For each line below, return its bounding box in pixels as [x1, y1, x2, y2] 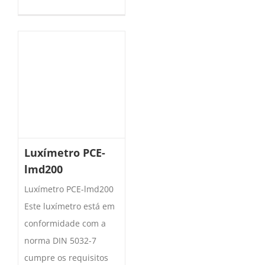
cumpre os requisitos [24, 251, 108, 263]
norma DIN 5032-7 [24, 234, 96, 246]
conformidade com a [24, 217, 106, 229]
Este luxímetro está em [24, 200, 115, 212]
